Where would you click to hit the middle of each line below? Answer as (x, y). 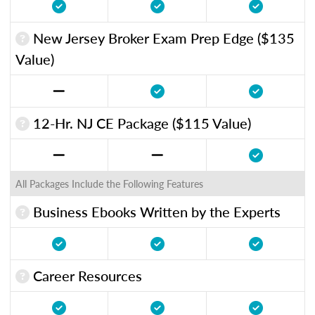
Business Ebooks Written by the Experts (155, 211)
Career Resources (86, 275)
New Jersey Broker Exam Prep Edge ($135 (162, 38)
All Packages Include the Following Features (109, 183)
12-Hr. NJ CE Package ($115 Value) (140, 123)
